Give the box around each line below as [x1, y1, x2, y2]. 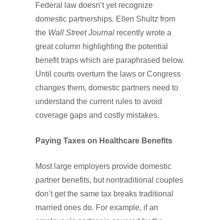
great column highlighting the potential [35, 42, 168, 51]
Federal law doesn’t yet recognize [35, 1, 153, 9]
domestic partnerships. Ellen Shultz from [35, 15, 175, 23]
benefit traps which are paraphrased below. [35, 56, 185, 64]
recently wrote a [114, 28, 171, 37]
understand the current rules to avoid [35, 97, 162, 106]
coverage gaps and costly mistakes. [35, 111, 159, 119]
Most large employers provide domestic [35, 162, 171, 170]
